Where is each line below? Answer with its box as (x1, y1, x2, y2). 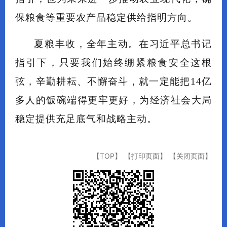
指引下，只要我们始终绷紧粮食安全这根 (15, 57, 212, 68)
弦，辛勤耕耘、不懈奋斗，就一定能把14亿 (15, 76, 212, 87)
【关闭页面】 (169, 152, 212, 161)
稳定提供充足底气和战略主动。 (15, 113, 157, 125)
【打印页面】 (124, 152, 167, 161)
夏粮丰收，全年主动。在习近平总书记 (34, 39, 212, 50)
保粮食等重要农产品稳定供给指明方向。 (15, 12, 198, 23)
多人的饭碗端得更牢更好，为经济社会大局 (15, 95, 212, 106)
